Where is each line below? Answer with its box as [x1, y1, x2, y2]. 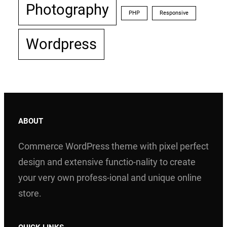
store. [18, 187, 42, 199]
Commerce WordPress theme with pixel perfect [18, 140, 209, 152]
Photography [26, 1, 109, 19]
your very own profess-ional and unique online [18, 172, 202, 183]
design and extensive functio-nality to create [18, 156, 196, 167]
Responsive [160, 10, 188, 17]
